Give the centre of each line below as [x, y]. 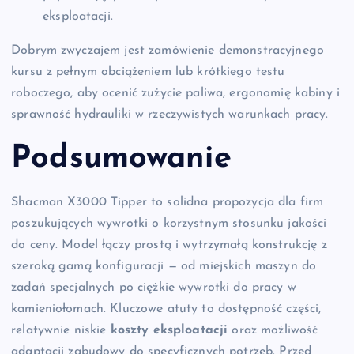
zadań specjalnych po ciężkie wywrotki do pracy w [154, 288]
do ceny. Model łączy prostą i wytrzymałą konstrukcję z [169, 245]
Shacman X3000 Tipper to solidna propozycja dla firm [168, 203]
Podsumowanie [121, 158]
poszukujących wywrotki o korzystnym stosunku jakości [169, 224]
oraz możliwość [273, 331]
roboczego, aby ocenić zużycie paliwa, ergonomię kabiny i [175, 94]
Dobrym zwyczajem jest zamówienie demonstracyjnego [168, 51]
